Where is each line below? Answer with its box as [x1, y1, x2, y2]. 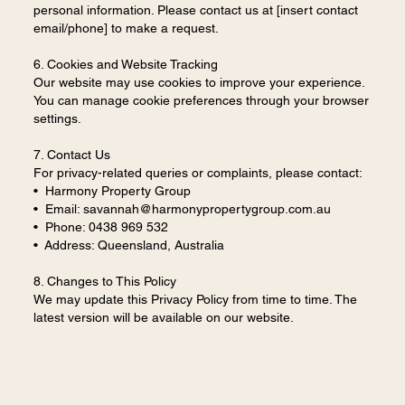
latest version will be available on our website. [33, 310, 294, 325]
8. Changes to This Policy [33, 274, 176, 289]
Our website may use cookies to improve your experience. [33, 75, 364, 90]
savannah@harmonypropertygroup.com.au [82, 202, 331, 217]
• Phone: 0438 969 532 [33, 220, 168, 235]
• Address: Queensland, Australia [33, 238, 224, 253]
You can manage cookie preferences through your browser [33, 93, 369, 108]
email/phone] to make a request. [33, 21, 219, 36]
